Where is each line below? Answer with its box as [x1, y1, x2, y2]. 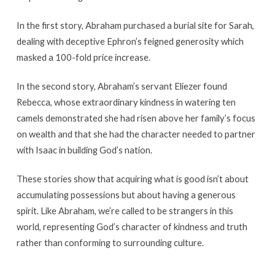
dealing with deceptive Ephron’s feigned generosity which [16, 35, 244, 47]
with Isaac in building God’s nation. [16, 144, 152, 155]
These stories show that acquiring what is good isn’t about [16, 172, 249, 184]
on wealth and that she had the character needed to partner [16, 128, 255, 139]
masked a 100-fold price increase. [16, 51, 150, 63]
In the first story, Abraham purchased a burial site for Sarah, [16, 19, 254, 31]
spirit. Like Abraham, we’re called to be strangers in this [16, 204, 233, 216]
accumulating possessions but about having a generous [16, 188, 236, 200]
